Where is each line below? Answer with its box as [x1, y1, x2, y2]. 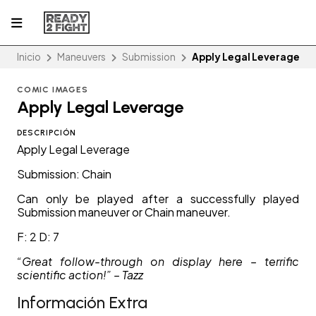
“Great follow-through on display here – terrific [17, 254, 299, 269]
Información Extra [17, 293, 147, 313]
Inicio [16, 51, 41, 63]
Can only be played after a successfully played [17, 191, 299, 207]
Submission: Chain [17, 166, 111, 182]
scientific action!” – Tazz [17, 267, 143, 283]
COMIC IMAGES [17, 85, 88, 95]
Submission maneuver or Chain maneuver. [17, 205, 231, 220]
